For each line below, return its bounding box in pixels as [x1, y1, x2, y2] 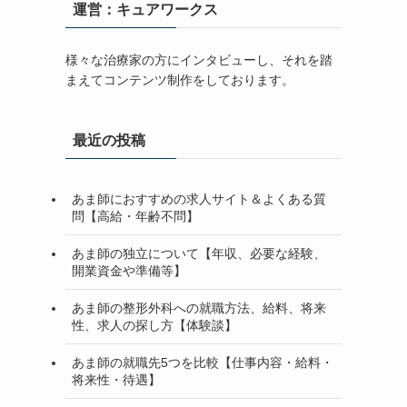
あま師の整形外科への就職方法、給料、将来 [72, 300, 326, 315]
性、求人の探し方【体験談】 [72, 317, 237, 333]
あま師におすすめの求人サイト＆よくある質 [72, 191, 326, 206]
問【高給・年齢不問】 [72, 208, 199, 223]
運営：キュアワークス [73, 2, 218, 17]
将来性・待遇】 [72, 372, 161, 387]
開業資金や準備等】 [72, 263, 186, 278]
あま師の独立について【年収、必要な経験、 [72, 245, 326, 261]
